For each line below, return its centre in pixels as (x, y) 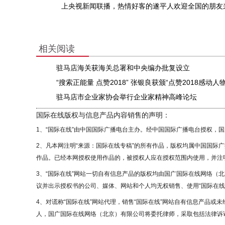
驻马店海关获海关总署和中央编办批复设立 (123, 68)
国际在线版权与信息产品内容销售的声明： (103, 115)
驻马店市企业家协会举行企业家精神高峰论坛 (126, 97)
